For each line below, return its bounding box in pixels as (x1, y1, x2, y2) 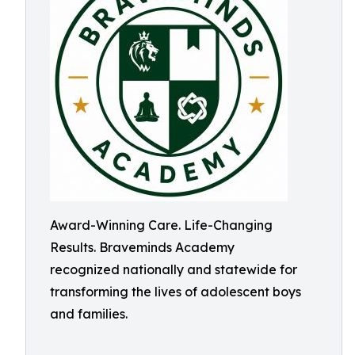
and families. (50, 306, 128, 322)
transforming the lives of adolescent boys (50, 284, 301, 300)
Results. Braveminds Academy (50, 239, 235, 255)
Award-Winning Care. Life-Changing (50, 217, 273, 233)
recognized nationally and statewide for (50, 261, 297, 277)
